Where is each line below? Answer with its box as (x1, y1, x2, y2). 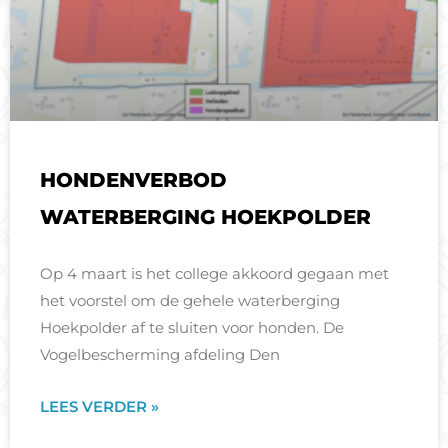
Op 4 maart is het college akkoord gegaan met (40, 264, 390, 284)
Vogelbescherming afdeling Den (40, 345, 281, 365)
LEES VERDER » (40, 397, 160, 417)
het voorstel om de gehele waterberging (40, 291, 341, 311)
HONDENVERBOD (40, 168, 228, 193)
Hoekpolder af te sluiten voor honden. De (40, 318, 345, 338)
